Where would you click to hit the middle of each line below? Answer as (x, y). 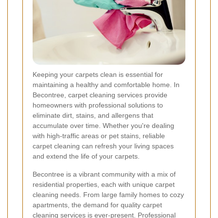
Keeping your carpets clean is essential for (98, 74)
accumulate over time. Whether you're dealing (103, 125)
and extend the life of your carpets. (86, 156)
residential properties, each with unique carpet (104, 184)
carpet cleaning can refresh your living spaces (103, 146)
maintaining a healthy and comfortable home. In (106, 84)
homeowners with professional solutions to (98, 105)
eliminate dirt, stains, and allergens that (93, 115)
